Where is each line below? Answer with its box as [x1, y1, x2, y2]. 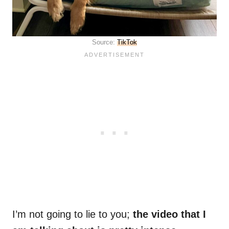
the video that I [133, 209, 206, 220]
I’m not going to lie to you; [12, 209, 133, 220]
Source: [92, 38, 117, 47]
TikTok [117, 38, 137, 47]
